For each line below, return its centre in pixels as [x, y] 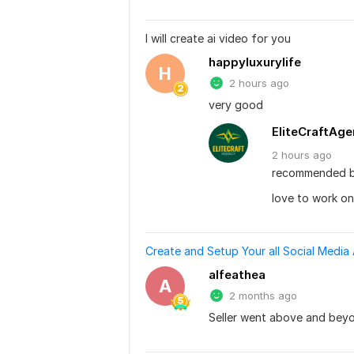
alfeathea [237, 275]
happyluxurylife [255, 62]
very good [236, 105]
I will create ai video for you [218, 39]
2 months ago [263, 296]
